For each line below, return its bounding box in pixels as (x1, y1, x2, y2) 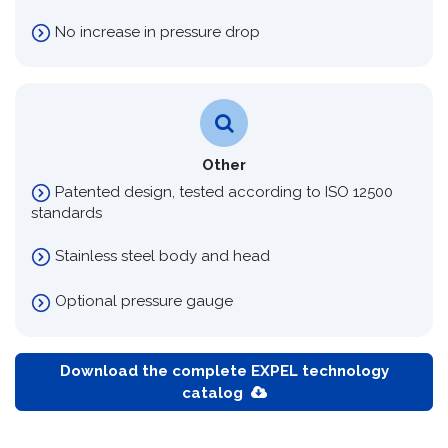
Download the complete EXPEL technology (59, 361, 389, 380)
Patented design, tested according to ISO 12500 (51, 183, 393, 202)
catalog (181, 383, 251, 402)
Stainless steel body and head (51, 247, 270, 266)
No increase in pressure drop (51, 23, 260, 42)
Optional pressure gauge (51, 292, 233, 311)
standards (31, 204, 102, 223)
